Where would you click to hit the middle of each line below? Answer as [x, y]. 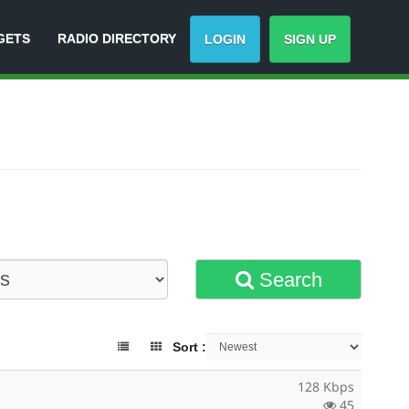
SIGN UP [310, 39]
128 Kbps [326, 387]
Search [288, 280]
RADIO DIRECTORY [117, 38]
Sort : [189, 347]
